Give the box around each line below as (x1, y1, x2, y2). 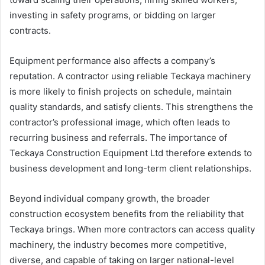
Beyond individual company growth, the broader (9, 193, 210, 205)
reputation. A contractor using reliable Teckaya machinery (9, 70, 251, 82)
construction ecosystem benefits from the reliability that (9, 208, 244, 220)
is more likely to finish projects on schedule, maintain (9, 86, 232, 98)
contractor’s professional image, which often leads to (9, 117, 230, 128)
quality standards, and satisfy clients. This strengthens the (9, 101, 253, 113)
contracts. (9, 25, 51, 37)
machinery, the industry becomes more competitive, (9, 239, 227, 251)
